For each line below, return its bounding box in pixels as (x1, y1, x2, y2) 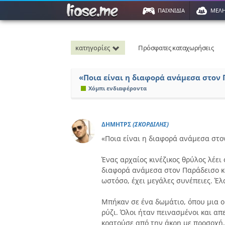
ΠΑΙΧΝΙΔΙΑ (158, 7, 185, 14)
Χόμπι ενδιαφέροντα (88, 84, 147, 92)
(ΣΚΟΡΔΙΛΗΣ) (133, 120, 169, 129)
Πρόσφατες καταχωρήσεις (138, 43, 214, 52)
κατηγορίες (75, 43, 110, 52)
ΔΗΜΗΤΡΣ (101, 120, 133, 129)
